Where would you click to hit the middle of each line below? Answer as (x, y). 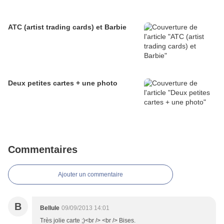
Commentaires (43, 149)
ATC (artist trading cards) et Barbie (67, 27)
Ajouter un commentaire (90, 174)
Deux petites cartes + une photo (63, 83)
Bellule (50, 208)
